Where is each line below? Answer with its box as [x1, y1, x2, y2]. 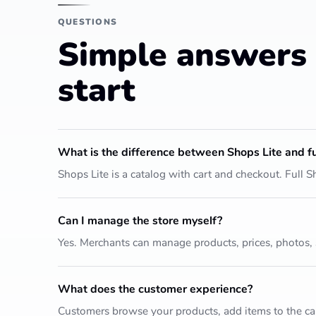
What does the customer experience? [58, 281, 253, 297]
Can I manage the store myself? [58, 213, 222, 229]
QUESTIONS [58, 16, 118, 28]
